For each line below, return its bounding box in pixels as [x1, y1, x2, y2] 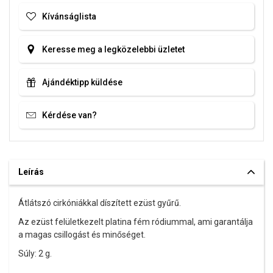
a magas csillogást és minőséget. [18, 230, 146, 240]
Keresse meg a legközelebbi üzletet [42, 44, 185, 54]
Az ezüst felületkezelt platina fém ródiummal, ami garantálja [18, 217, 253, 227]
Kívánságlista [42, 11, 96, 21]
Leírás [18, 167, 44, 177]
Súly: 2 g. [18, 249, 52, 259]
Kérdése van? [42, 110, 97, 120]
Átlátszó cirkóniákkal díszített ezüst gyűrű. [18, 198, 181, 208]
